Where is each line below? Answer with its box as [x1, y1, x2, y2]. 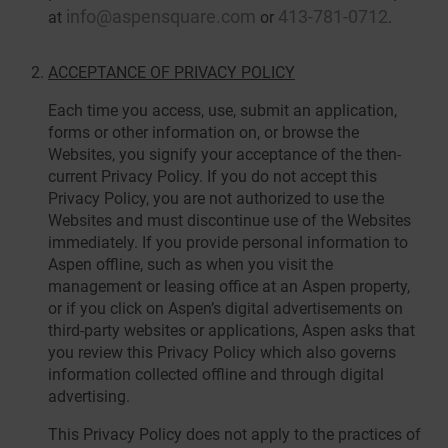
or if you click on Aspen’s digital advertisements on [48, 299, 403, 318]
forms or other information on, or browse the [48, 123, 359, 142]
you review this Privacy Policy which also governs [48, 343, 396, 362]
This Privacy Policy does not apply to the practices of [48, 425, 421, 444]
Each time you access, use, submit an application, [48, 101, 397, 120]
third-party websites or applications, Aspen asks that [48, 321, 415, 340]
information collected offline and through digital [48, 365, 384, 384]
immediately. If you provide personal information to [48, 233, 408, 252]
